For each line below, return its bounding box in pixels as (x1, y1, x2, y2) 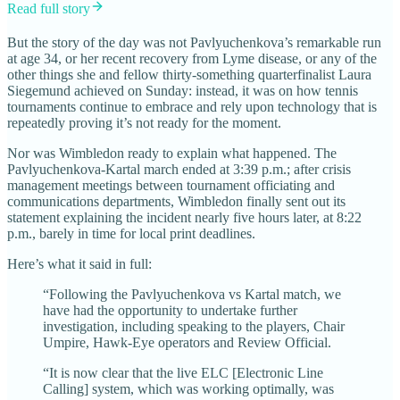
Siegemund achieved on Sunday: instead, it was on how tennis (7, 82, 358, 98)
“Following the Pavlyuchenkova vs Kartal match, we (43, 286, 341, 302)
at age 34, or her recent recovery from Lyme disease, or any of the (7, 50, 377, 66)
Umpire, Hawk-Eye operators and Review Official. (43, 334, 331, 350)
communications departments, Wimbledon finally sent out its (7, 193, 346, 209)
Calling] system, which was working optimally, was (43, 380, 334, 396)
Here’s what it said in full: (7, 255, 152, 271)
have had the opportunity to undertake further (43, 302, 297, 318)
